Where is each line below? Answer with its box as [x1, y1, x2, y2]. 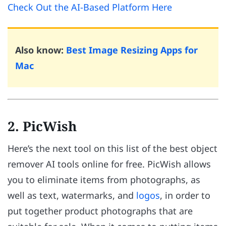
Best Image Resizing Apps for [66, 43, 198, 56]
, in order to [160, 189, 210, 201]
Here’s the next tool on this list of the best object [8, 142, 217, 154]
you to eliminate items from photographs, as [8, 173, 200, 186]
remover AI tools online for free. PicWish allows [8, 157, 211, 170]
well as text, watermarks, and [8, 189, 136, 201]
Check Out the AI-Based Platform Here [8, 1, 172, 14]
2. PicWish [8, 117, 77, 135]
